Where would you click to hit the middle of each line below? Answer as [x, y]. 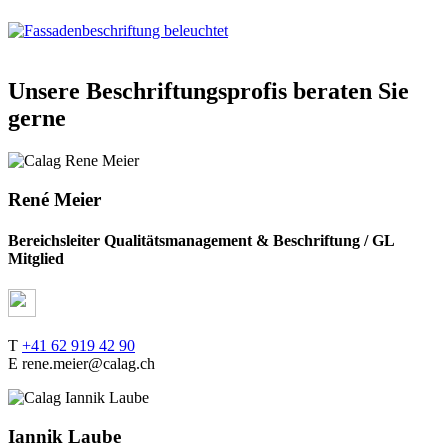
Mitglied [36, 259]
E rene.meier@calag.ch [81, 364]
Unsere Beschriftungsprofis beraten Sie [208, 91]
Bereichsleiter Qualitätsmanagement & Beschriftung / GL [201, 241]
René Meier [54, 199]
